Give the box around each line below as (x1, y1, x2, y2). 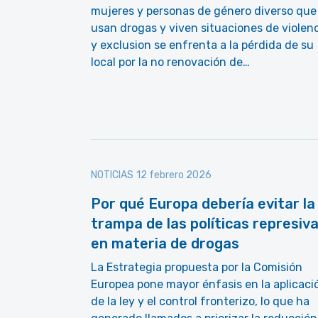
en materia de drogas (91, 235, 239, 252)
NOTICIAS (91, 169, 133, 181)
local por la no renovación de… (91, 55, 250, 69)
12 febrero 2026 (136, 169, 212, 181)
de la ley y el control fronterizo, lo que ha (91, 295, 309, 308)
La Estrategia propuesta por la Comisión (91, 261, 302, 274)
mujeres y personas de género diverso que (91, 4, 317, 18)
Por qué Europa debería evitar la (91, 195, 315, 212)
